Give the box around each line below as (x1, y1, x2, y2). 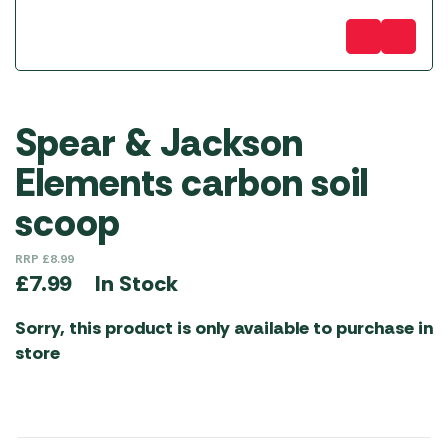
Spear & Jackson (15, 118, 303, 168)
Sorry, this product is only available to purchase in (15, 316, 433, 340)
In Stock (95, 268, 178, 298)
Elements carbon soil (15, 158, 368, 208)
